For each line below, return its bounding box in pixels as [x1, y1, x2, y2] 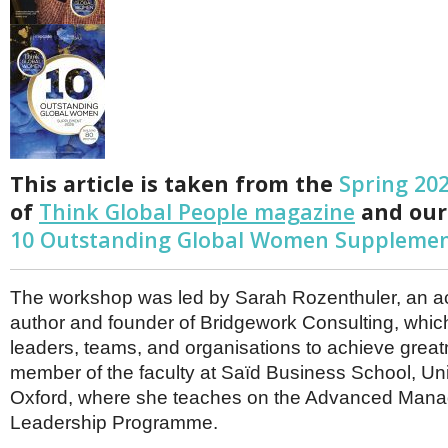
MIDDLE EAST [30, 149, 128, 169]
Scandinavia [30, 56, 105, 74]
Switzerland [30, 98, 102, 116]
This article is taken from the [10, 168, 339, 198]
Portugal [30, 35, 81, 53]
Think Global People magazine [39, 196, 355, 226]
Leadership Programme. [10, 411, 218, 433]
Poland [30, 14, 73, 32]
